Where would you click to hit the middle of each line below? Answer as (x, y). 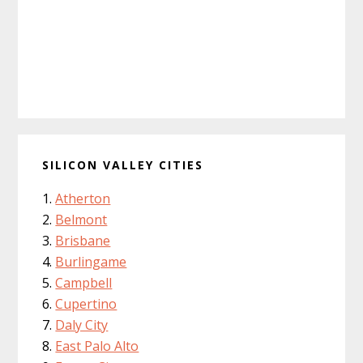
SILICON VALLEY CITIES (123, 164)
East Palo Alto (97, 346)
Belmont (81, 219)
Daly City (82, 325)
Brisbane (83, 240)
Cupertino (86, 303)
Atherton (83, 198)
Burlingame (91, 261)
